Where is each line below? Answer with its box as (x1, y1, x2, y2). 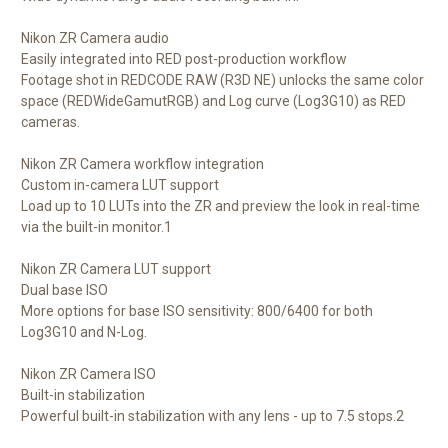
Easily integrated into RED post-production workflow (21, 51, 347, 68)
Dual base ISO (21, 282, 108, 299)
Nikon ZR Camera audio (21, 30, 169, 47)
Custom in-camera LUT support (21, 177, 219, 194)
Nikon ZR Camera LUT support (21, 261, 211, 278)
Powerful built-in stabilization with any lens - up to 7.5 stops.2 (21, 408, 404, 425)
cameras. (21, 114, 80, 131)
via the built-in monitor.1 (21, 219, 172, 236)
